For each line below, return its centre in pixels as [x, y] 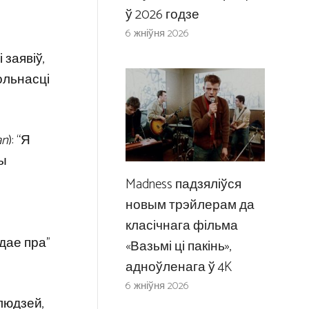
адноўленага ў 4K [178, 267]
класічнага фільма [181, 226]
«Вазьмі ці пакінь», [178, 246]
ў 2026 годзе [162, 15]
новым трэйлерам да [190, 205]
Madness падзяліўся [183, 184]
